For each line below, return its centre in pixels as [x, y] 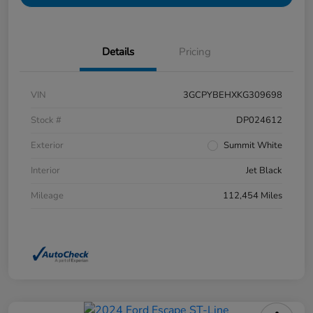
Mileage [47, 196]
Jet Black [264, 171]
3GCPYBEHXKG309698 [233, 95]
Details [118, 52]
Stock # [46, 121]
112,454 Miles [253, 196]
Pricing [195, 52]
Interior [45, 171]
